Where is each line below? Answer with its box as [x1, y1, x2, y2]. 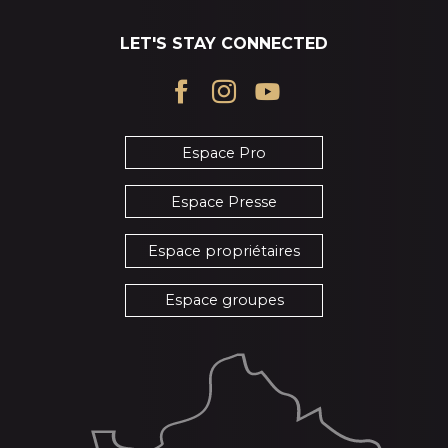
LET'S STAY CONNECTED [120, 33, 328, 53]
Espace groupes [164, 291, 284, 310]
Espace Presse [171, 192, 277, 211]
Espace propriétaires [148, 242, 300, 261]
